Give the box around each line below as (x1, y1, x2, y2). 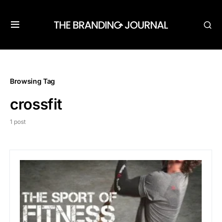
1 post (10, 118, 26, 125)
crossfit (10, 95, 62, 113)
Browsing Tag (10, 77, 55, 85)
